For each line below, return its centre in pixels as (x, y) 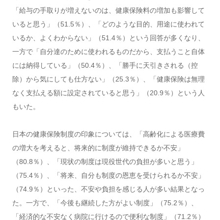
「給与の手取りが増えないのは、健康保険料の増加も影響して (108, 10)
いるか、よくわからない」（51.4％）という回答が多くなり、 (108, 38)
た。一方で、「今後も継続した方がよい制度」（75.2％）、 (105, 203)
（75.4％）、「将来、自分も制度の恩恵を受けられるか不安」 (108, 175)
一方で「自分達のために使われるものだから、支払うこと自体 (108, 51)
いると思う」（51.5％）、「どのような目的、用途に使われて (108, 24)
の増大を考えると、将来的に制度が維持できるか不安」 (98, 148)
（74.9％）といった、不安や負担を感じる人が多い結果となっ (108, 189)
